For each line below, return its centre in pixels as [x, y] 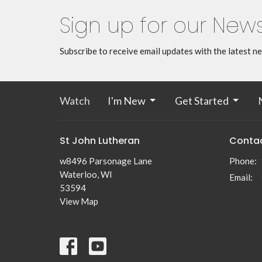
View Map [79, 201]
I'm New [127, 100]
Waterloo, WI [86, 175]
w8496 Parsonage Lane [106, 161]
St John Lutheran [100, 140]
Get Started [202, 100]
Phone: [243, 161]
